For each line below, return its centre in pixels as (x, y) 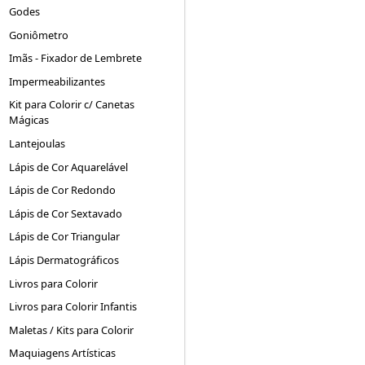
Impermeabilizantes (57, 81)
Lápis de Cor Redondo (63, 190)
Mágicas (29, 120)
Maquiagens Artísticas (63, 353)
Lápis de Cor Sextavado (66, 213)
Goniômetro (39, 35)
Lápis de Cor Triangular (65, 237)
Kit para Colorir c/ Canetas (72, 105)
